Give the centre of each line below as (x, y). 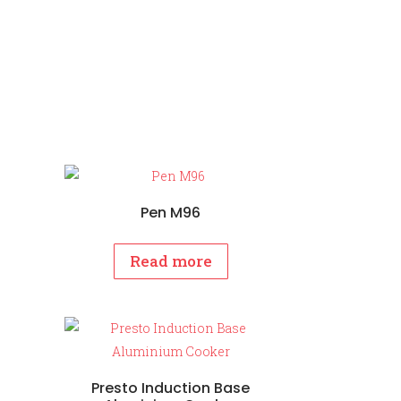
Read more (171, 260)
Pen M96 (171, 212)
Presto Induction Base (171, 388)
